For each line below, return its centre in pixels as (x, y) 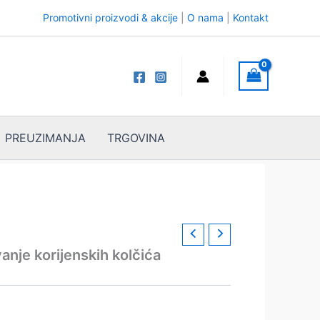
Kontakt (251, 17)
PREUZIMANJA (46, 138)
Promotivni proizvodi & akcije (110, 17)
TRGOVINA (136, 138)
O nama (205, 17)
